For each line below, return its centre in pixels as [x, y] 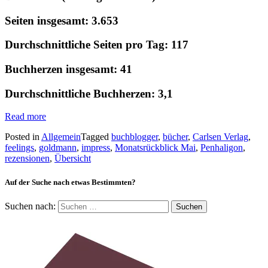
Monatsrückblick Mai [155, 148]
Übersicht [73, 159]
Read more [25, 117]
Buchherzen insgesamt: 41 [68, 69]
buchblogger [135, 137]
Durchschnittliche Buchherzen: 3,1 [89, 93]
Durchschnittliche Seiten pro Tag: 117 [97, 45]
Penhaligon [222, 148]
